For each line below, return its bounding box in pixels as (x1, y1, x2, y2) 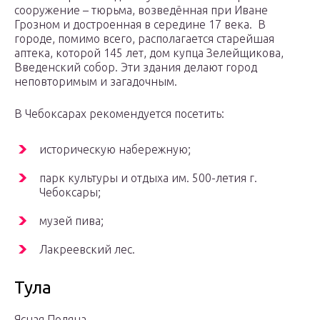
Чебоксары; (39, 186, 101, 199)
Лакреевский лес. (39, 243, 135, 256)
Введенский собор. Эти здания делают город (14, 61, 257, 74)
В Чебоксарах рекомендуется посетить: (14, 107, 224, 121)
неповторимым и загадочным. (14, 75, 177, 89)
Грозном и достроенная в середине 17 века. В (14, 18, 266, 31)
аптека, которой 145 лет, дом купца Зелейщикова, (14, 46, 284, 60)
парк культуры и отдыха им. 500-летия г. (39, 171, 257, 185)
